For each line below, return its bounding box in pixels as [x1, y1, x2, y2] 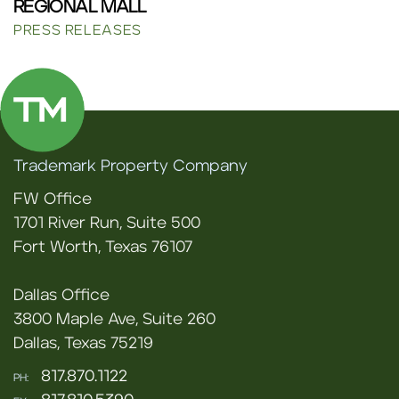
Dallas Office [13, 288, 110, 304]
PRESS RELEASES [13, 23, 142, 37]
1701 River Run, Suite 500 [13, 216, 200, 232]
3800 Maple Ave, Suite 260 [13, 312, 216, 328]
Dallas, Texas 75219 [13, 336, 153, 352]
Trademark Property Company [13, 159, 248, 175]
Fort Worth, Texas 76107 [13, 240, 192, 256]
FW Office [13, 191, 92, 208]
